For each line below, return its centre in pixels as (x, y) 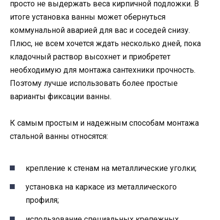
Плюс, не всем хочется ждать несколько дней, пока (105, 43)
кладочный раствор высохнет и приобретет (90, 56)
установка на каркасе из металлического (101, 187)
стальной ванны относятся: (59, 136)
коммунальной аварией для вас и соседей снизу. (100, 30)
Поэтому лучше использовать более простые (94, 83)
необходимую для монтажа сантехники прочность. (103, 70)
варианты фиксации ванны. (61, 96)
